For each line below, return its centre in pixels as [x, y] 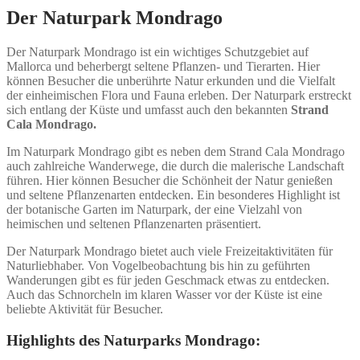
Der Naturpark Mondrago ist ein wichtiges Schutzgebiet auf [157, 51]
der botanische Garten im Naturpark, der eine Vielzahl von [154, 209]
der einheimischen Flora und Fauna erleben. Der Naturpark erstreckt [179, 95]
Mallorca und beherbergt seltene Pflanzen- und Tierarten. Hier [163, 66]
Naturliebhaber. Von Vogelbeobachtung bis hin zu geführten [158, 265]
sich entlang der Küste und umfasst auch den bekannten [149, 109]
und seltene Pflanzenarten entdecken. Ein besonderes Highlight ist [173, 194]
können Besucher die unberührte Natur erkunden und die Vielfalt [171, 80]
